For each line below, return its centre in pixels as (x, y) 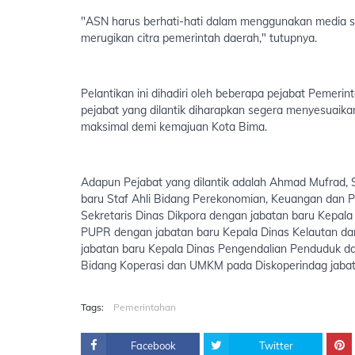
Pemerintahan (145, 307)
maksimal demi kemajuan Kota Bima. (174, 127)
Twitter (276, 345)
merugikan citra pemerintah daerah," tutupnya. (199, 38)
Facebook (153, 345)
